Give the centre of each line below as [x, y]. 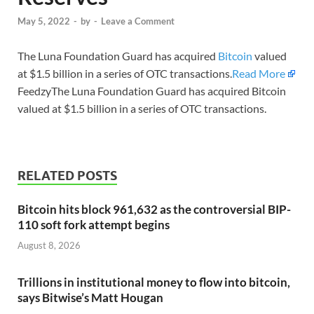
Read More [259, 74]
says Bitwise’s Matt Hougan [90, 297]
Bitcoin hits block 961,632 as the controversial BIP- [154, 210]
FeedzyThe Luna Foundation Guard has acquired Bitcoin [152, 91]
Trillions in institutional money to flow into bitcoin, [154, 282]
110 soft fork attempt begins [94, 225]
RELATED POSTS [67, 176]
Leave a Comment [138, 21]
